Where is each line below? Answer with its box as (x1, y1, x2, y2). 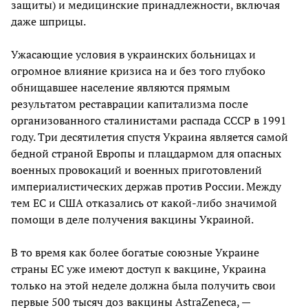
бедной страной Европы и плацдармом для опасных (11, 146, 281, 162)
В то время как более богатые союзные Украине (11, 245, 259, 261)
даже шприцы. (11, 14, 86, 30)
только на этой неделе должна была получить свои (11, 278, 276, 294)
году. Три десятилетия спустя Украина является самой (11, 129, 288, 145)
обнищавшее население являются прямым (11, 80, 230, 96)
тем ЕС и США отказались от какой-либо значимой (11, 195, 277, 211)
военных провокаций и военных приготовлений (11, 162, 262, 178)
